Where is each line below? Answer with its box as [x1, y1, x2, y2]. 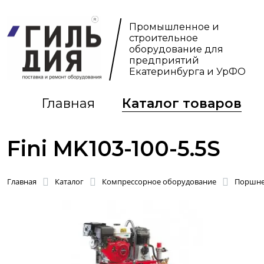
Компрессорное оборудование [102, 176, 216, 187]
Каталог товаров [121, 95, 242, 111]
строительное [129, 32, 199, 44]
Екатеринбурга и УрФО [129, 66, 246, 77]
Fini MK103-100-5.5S [7, 136, 220, 161]
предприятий [129, 55, 200, 66]
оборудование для [129, 44, 224, 55]
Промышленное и [129, 21, 220, 32]
